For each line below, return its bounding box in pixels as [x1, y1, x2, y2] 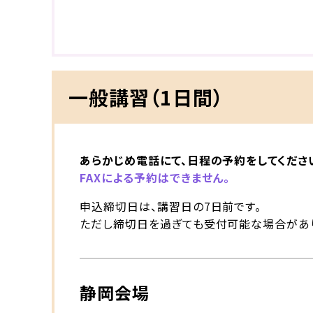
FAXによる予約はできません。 [80, 169, 231, 187]
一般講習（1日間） [68, 83, 224, 112]
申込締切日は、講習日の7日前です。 [80, 198, 262, 215]
